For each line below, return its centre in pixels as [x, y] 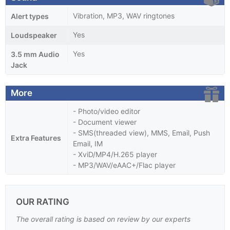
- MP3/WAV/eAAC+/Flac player [124, 165]
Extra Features [36, 138]
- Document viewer [105, 122]
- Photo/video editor [107, 111]
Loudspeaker [34, 35]
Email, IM [88, 143]
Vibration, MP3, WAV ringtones [124, 15]
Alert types [30, 16]
